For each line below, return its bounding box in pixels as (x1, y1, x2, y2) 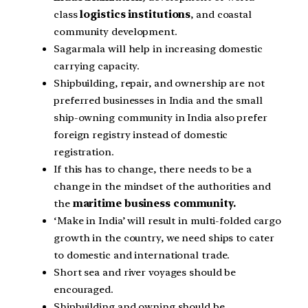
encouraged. (54, 283, 113, 296)
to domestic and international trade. (54, 248, 230, 261)
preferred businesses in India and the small (54, 93, 263, 107)
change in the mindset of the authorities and (54, 179, 271, 192)
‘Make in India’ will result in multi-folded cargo (54, 214, 282, 227)
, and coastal (190, 8, 252, 21)
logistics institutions (80, 8, 191, 21)
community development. (54, 25, 177, 38)
